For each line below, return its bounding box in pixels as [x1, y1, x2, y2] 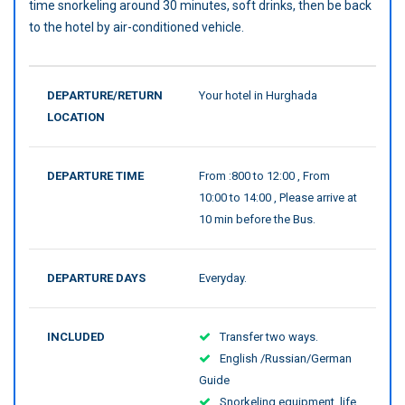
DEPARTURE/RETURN [47, 89, 163, 103]
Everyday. [199, 271, 247, 286]
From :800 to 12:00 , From [199, 169, 330, 184]
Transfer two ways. [220, 330, 318, 344]
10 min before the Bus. [199, 212, 316, 227]
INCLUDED [47, 330, 105, 344]
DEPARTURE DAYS [47, 271, 146, 286]
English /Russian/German [220, 352, 352, 366]
